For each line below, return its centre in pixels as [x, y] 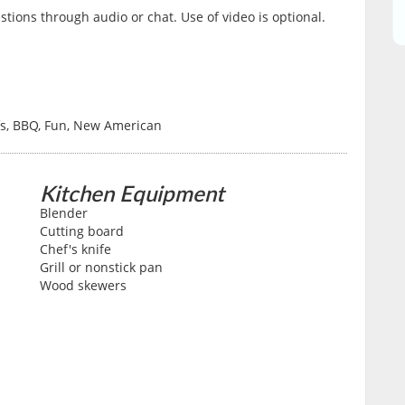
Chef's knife [75, 250]
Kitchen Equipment [132, 193]
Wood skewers [83, 286]
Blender [64, 213]
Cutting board [82, 231]
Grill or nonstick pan [101, 268]
